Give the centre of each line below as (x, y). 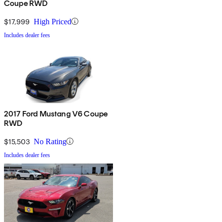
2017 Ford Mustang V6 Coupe (56, 113)
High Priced (53, 21)
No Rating (50, 141)
